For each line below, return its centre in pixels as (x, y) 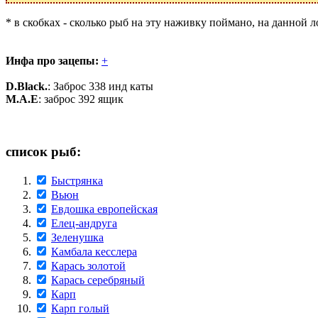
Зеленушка (77, 238)
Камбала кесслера (94, 252)
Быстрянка (77, 181)
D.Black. (27, 86)
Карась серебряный (98, 280)
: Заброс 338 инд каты (100, 86)
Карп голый (80, 309)
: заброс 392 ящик (81, 99)
